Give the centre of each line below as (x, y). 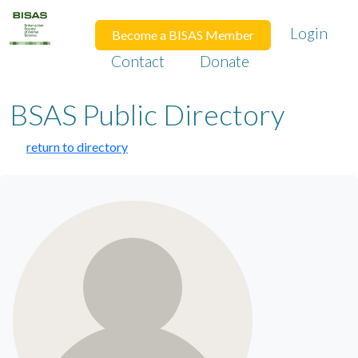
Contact (137, 61)
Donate (224, 61)
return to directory (77, 147)
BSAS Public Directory (147, 115)
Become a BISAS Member (183, 35)
